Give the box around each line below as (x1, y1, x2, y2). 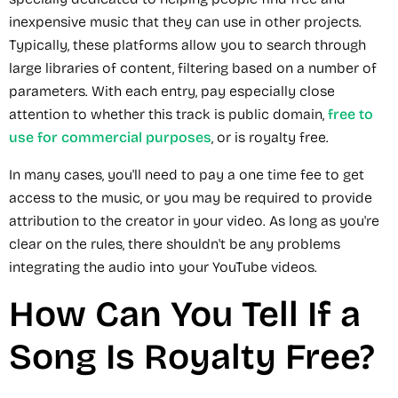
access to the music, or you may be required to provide (9, 188, 372, 206)
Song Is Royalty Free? (9, 335, 375, 378)
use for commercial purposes (9, 128, 211, 146)
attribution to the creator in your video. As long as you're (9, 211, 379, 229)
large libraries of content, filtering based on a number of (9, 59, 377, 76)
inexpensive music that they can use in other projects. (9, 12, 362, 30)
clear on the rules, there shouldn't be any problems (9, 235, 340, 252)
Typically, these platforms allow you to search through (9, 36, 366, 53)
